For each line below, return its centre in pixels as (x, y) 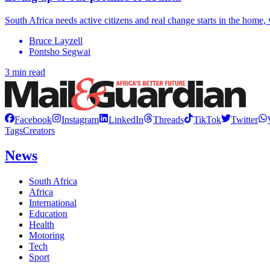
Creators (39, 130)
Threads (168, 119)
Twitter (244, 119)
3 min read (25, 72)
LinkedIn (126, 119)
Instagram (80, 119)
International (53, 203)
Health (42, 225)
